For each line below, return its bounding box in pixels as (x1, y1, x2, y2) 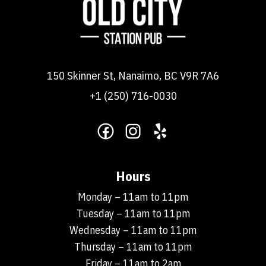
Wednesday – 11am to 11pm (69, 223, 197, 237)
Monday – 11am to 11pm (78, 190, 188, 204)
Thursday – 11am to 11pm (74, 240, 192, 254)
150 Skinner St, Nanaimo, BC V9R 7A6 (47, 68, 219, 83)
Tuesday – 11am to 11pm (76, 207, 190, 221)
